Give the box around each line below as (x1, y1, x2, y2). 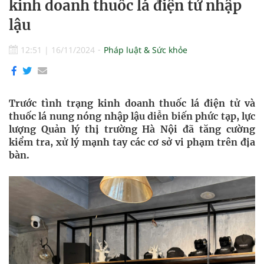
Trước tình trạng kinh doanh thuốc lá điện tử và (9, 97, 255, 109)
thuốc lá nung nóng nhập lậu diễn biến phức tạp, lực (9, 110, 255, 122)
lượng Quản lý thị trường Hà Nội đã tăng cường (9, 123, 255, 135)
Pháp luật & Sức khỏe (104, 44, 187, 55)
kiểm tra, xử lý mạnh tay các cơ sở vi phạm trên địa (9, 136, 255, 148)
